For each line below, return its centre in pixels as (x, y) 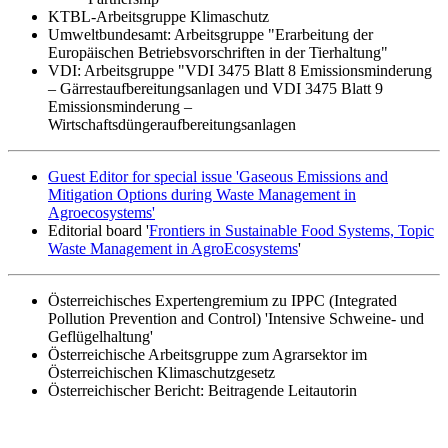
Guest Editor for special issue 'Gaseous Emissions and (218, 176)
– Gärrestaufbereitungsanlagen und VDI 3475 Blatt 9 (215, 88)
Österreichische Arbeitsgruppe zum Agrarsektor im (207, 354)
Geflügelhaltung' (100, 336)
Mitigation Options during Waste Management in (202, 194)
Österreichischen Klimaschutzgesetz (161, 372)
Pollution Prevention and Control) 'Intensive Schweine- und (236, 318)
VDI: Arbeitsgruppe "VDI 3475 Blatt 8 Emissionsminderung (240, 70)
